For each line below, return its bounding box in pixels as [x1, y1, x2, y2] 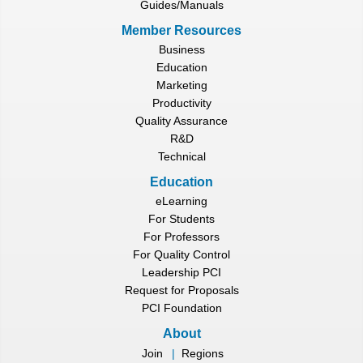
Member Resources [122, 23, 241, 37]
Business [158, 43, 205, 57]
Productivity [152, 96, 211, 110]
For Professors [143, 230, 220, 244]
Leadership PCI [142, 266, 221, 280]
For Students [148, 212, 215, 226]
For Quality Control [133, 248, 230, 262]
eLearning [156, 194, 207, 208]
